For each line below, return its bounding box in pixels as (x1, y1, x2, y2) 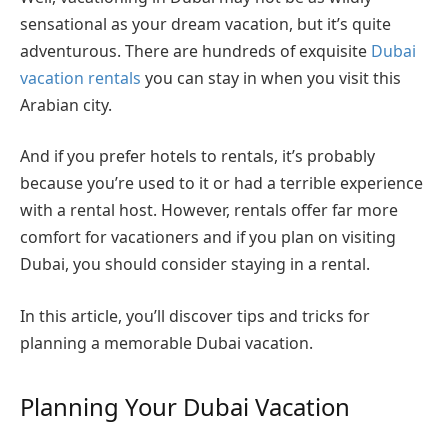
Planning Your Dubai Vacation (20, 390, 350, 424)
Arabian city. (20, 93, 116, 116)
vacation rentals (20, 66, 145, 89)
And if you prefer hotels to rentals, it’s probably (20, 145, 375, 168)
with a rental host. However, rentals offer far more (20, 199, 398, 222)
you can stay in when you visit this (145, 66, 401, 89)
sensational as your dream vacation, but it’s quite (20, 12, 391, 35)
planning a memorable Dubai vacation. (20, 331, 317, 354)
